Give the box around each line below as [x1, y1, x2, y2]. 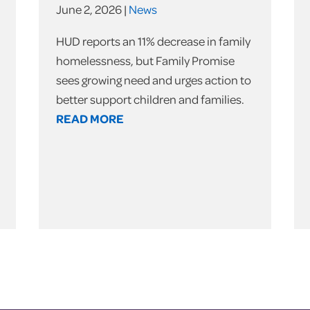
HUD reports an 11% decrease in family [55, 33, 250, 51]
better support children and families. [55, 91, 244, 109]
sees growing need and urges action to [55, 71, 251, 89]
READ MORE [55, 110, 124, 128]
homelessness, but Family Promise [55, 52, 235, 70]
